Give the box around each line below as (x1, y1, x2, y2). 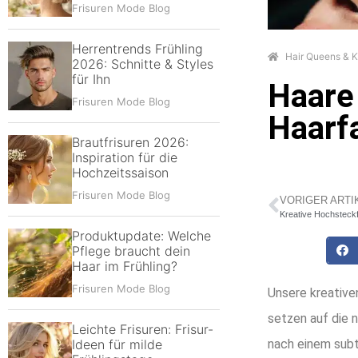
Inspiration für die (72, 149, 177, 165)
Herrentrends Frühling (72, 41, 203, 57)
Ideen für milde (72, 336, 162, 352)
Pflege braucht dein (72, 243, 190, 259)
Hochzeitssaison (72, 165, 169, 181)
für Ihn (72, 71, 110, 87)
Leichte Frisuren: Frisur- (72, 321, 213, 337)
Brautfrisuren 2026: (72, 134, 189, 150)
